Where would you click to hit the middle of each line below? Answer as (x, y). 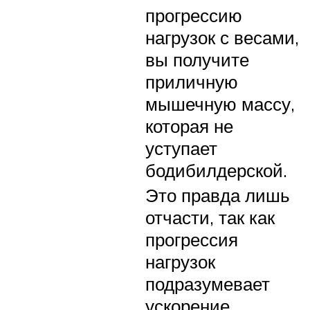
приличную (192, 81)
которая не (189, 126)
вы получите (197, 59)
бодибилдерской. (216, 170)
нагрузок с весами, (222, 37)
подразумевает (208, 283)
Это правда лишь (218, 195)
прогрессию (194, 15)
